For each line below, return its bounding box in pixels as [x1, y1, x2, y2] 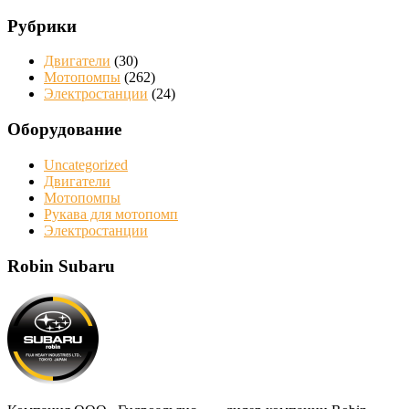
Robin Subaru [7, 256, 115, 276]
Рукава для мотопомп [44, 205, 178, 222]
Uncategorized [44, 156, 128, 173]
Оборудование [7, 120, 121, 140]
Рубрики [7, 16, 77, 36]
